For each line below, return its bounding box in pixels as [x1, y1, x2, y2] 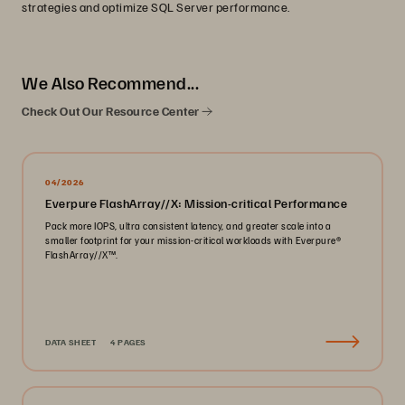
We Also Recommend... [22, 71, 199, 94]
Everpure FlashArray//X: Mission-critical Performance [45, 195, 347, 211]
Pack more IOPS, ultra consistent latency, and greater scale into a [45, 220, 331, 231]
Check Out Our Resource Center [22, 103, 202, 118]
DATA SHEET [45, 336, 96, 347]
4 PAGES [110, 336, 146, 347]
